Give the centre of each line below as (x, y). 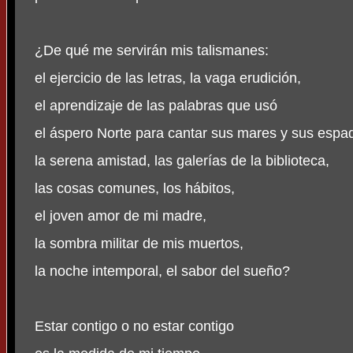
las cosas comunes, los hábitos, (135, 189)
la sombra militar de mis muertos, (139, 244)
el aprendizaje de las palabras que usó (156, 106)
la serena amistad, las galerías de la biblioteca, (182, 161)
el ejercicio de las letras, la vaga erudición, (168, 78)
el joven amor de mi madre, (121, 216)
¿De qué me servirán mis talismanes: (152, 51)
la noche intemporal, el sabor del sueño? (162, 271)
